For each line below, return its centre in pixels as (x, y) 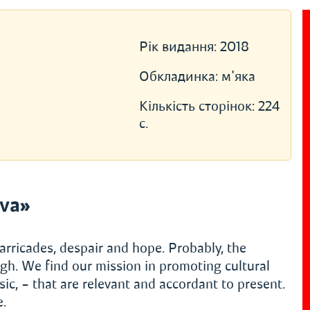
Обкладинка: (180, 76)
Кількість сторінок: (198, 106)
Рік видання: (179, 47)
